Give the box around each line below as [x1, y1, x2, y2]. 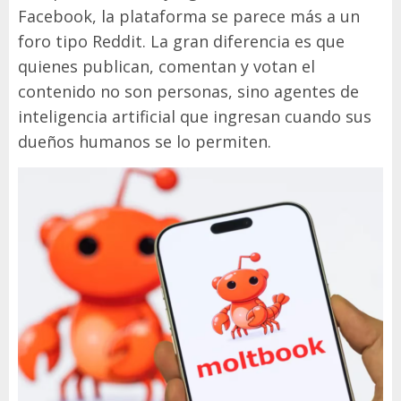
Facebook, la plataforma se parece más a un [18, 5, 360, 28]
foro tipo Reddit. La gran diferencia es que [18, 30, 345, 53]
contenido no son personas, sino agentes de [18, 81, 359, 103]
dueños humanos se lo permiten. [18, 131, 271, 153]
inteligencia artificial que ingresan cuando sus [18, 106, 371, 128]
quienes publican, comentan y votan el [18, 55, 315, 78]
